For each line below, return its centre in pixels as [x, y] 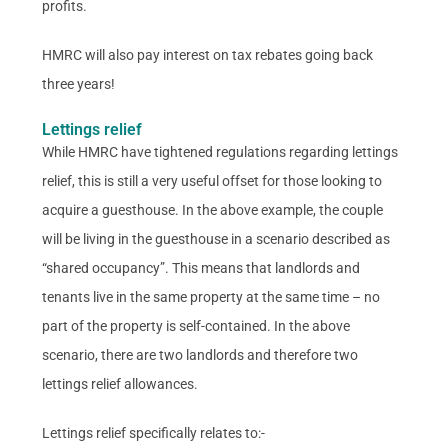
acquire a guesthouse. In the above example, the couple [213, 209]
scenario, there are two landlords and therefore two [200, 354]
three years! [79, 83]
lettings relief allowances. [120, 383]
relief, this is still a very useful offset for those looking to [212, 180]
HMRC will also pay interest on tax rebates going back [208, 54]
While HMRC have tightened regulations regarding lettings [220, 151]
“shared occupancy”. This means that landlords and [201, 267]
